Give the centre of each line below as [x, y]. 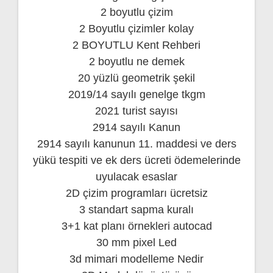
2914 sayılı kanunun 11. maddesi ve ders [136, 144]
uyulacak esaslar [136, 176]
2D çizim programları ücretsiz [136, 193]
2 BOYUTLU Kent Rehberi [136, 45]
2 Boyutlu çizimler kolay [136, 28]
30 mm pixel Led [136, 242]
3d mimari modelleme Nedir [136, 259]
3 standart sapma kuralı [136, 209]
